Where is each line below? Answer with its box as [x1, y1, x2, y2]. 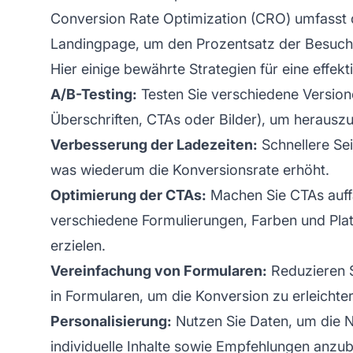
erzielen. [50, 236, 106, 254]
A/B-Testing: [50, 85, 137, 102]
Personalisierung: [50, 312, 172, 329]
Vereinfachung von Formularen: [50, 262, 267, 279]
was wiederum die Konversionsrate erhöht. [50, 161, 329, 178]
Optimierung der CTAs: [50, 186, 206, 203]
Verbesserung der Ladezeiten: [50, 136, 258, 153]
